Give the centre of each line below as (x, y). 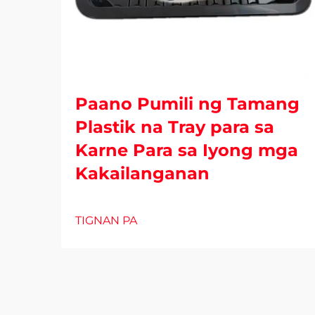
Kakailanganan (142, 173)
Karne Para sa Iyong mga (187, 150)
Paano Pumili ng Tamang (187, 104)
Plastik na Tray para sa (175, 127)
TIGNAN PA (106, 220)
